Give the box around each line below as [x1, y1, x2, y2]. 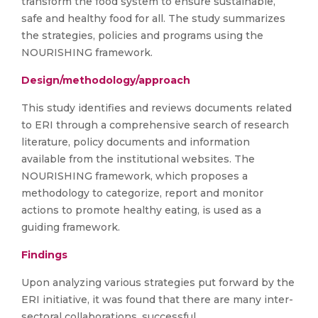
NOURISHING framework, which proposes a [21, 170, 248, 182]
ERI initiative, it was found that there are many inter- [21, 293, 293, 306]
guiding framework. [21, 221, 120, 234]
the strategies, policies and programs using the [21, 29, 263, 42]
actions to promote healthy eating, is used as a [21, 204, 261, 216]
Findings [21, 248, 67, 261]
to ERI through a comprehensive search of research [21, 119, 289, 131]
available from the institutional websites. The [21, 153, 255, 165]
